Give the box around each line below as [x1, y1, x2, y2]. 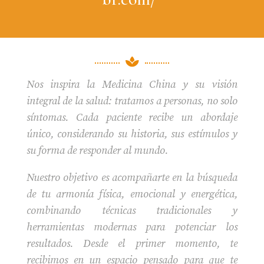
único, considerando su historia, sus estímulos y [26, 127, 238, 141]
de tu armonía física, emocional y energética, [26, 187, 238, 201]
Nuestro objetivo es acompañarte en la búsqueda [26, 170, 238, 184]
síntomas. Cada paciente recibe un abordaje [26, 110, 238, 124]
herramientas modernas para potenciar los [26, 220, 238, 234]
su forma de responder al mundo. [26, 143, 168, 157]
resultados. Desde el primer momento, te [26, 236, 238, 250]
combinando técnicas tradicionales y [26, 203, 238, 217]
